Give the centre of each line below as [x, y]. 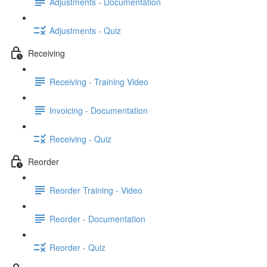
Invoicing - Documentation [99, 110]
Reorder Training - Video [96, 190]
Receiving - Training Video [99, 81]
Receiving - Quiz [80, 139]
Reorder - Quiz [77, 247]
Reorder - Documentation [97, 218]
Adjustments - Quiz [85, 30]
